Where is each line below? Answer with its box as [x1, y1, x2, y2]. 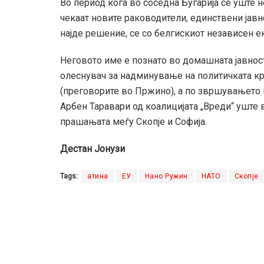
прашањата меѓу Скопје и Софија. [60, 116, 207, 128]
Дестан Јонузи [60, 143, 125, 155]
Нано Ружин [144, 172, 188, 181]
